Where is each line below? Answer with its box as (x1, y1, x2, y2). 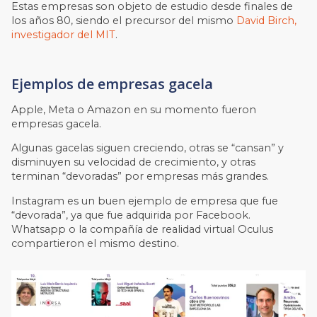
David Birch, (236, 13, 297, 27)
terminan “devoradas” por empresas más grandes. (11, 170, 270, 183)
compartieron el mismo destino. (11, 236, 180, 250)
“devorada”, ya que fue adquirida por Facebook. (11, 208, 251, 221)
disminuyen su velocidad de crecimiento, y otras (11, 156, 256, 169)
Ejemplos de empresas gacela (11, 74, 214, 93)
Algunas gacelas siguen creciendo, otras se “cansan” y (11, 142, 284, 155)
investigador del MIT (11, 28, 116, 41)
